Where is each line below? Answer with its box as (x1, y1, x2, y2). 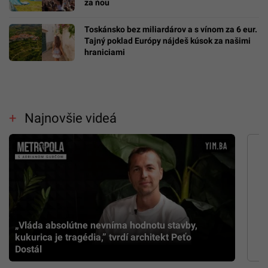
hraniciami (84, 47, 125, 57)
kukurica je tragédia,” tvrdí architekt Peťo (15, 232, 191, 243)
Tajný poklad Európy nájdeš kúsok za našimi (84, 36, 251, 46)
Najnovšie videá (24, 110, 117, 126)
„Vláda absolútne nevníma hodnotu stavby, (15, 220, 197, 232)
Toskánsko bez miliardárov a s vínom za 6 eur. (84, 25, 257, 35)
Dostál (15, 243, 42, 255)
